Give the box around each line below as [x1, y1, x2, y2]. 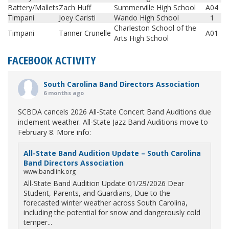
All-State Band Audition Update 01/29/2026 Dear [24, 178, 184, 188]
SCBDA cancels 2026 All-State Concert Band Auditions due [18, 107, 211, 117]
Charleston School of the [114, 23, 196, 33]
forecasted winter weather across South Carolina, [24, 198, 188, 208]
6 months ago [43, 89, 84, 97]
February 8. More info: [18, 127, 91, 137]
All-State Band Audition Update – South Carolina [24, 148, 201, 158]
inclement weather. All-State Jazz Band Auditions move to [18, 117, 208, 127]
